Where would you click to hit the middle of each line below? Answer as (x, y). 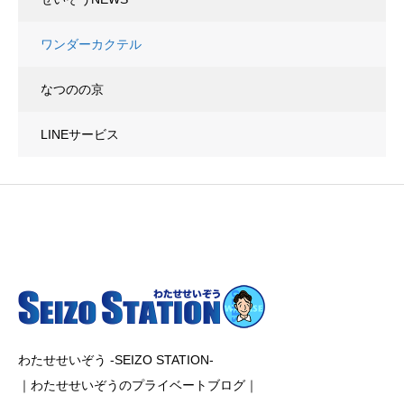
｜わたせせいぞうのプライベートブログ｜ (138, 386)
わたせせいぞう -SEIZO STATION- (116, 360)
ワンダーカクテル (91, 45)
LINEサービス (80, 135)
